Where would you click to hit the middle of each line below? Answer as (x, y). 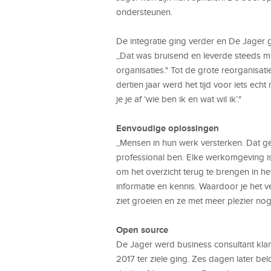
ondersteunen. (144, 12)
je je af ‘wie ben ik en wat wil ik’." (179, 99)
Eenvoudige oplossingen (168, 128)
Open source (142, 229)
